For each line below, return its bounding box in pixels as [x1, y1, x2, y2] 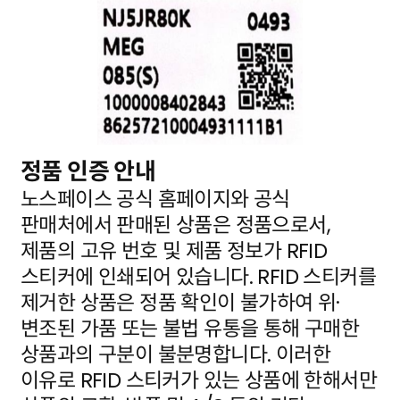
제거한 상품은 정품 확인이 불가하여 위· [21, 287, 340, 317]
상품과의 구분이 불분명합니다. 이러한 [21, 339, 330, 369]
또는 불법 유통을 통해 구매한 [121, 313, 360, 343]
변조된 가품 [21, 313, 121, 343]
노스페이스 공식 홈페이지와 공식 [21, 184, 290, 213]
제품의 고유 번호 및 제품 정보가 [21, 236, 287, 265]
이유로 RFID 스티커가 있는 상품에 [21, 365, 304, 395]
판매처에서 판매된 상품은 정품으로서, [21, 210, 330, 239]
